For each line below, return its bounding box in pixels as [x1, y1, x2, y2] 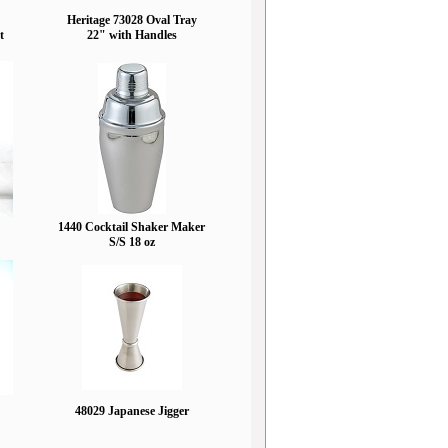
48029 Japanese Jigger [74, 404, 189, 418]
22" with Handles [86, 28, 177, 42]
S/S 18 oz [108, 235, 155, 249]
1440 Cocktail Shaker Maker [58, 220, 205, 234]
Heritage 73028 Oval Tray [66, 13, 197, 27]
